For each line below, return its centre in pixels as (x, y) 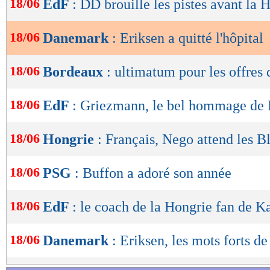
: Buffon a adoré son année (153, 173)
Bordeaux (75, 72)
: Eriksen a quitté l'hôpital (188, 38)
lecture (42, 27)
